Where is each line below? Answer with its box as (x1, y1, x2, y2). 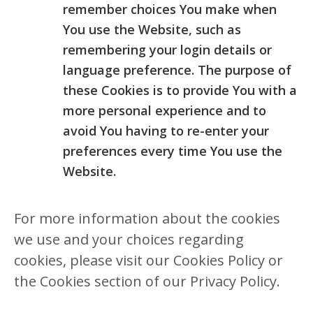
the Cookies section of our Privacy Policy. (14, 272, 280, 291)
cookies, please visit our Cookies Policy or (14, 251, 283, 270)
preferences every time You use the (63, 143, 282, 159)
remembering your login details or (63, 41, 272, 58)
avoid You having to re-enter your (63, 122, 269, 139)
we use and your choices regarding (14, 230, 244, 249)
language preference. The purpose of (63, 61, 291, 78)
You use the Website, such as (63, 21, 241, 38)
